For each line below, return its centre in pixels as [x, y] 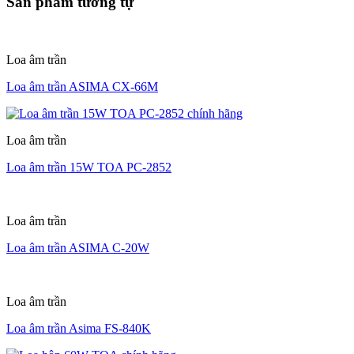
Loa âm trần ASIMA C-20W [78, 248]
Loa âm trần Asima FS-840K [79, 329]
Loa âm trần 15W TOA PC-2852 [89, 168]
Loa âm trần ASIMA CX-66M [82, 87]
